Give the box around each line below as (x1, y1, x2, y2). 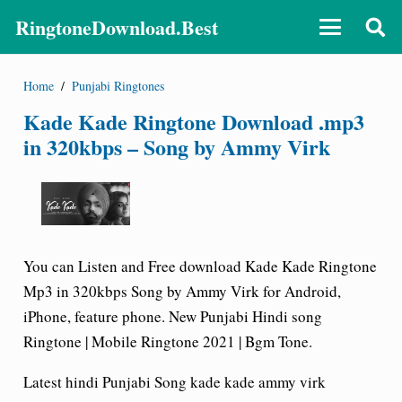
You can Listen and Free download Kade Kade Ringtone (22, 256, 377, 276)
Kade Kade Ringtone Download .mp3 (22, 105, 364, 137)
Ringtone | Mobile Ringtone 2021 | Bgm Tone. (22, 331, 312, 352)
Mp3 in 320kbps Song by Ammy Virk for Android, (22, 281, 341, 301)
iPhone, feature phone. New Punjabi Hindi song (22, 306, 322, 327)
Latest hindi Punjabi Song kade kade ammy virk (22, 371, 326, 392)
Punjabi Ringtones (72, 76, 165, 94)
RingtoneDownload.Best (15, 12, 218, 42)
